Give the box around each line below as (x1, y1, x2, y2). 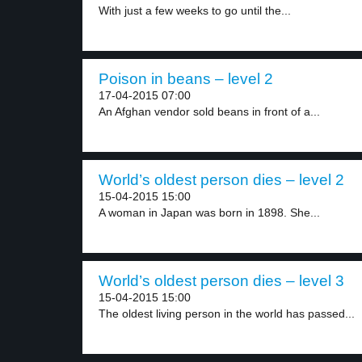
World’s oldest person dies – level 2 (99, 171, 344, 188)
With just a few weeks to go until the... (99, 4, 291, 17)
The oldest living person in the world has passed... (99, 307, 355, 320)
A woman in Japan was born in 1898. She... (99, 206, 320, 219)
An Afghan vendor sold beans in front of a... (99, 105, 320, 118)
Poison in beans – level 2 (99, 70, 273, 87)
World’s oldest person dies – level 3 (99, 272, 344, 289)
